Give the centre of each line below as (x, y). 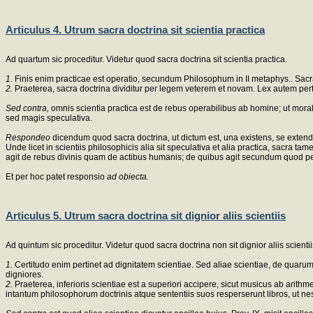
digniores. (24, 274)
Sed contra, (28, 108)
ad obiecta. (128, 176)
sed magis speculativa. (49, 118)
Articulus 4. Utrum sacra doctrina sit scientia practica (135, 30)
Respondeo (29, 137)
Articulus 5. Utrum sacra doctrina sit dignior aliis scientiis (146, 216)
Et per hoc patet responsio (56, 176)
